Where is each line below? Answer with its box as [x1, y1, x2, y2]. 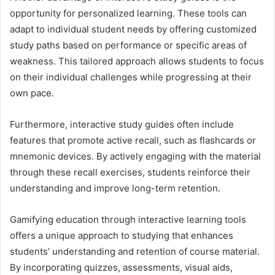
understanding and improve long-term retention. [10, 182, 220, 194]
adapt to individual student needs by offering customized [10, 23, 257, 35]
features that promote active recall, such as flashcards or [10, 134, 256, 146]
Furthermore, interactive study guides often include [10, 118, 234, 130]
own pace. [10, 87, 54, 99]
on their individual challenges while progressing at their [10, 71, 252, 83]
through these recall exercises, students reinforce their [10, 166, 250, 178]
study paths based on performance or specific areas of [10, 39, 247, 51]
